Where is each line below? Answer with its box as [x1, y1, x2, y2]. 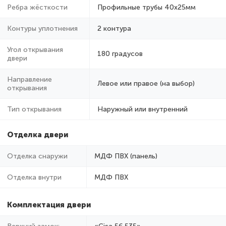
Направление [7, 75, 52, 84]
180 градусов [97, 49, 143, 58]
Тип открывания [7, 104, 62, 114]
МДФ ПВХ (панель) [94, 151, 157, 160]
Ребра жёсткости [7, 3, 68, 12]
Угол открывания [7, 45, 63, 54]
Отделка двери [7, 130, 68, 139]
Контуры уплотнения [7, 24, 78, 33]
